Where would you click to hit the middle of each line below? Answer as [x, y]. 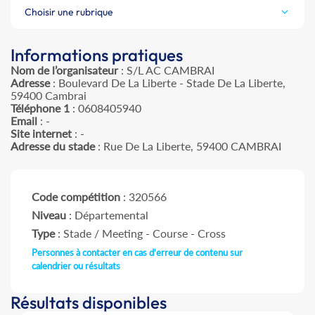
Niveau [49, 215]
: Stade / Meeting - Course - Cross [140, 233]
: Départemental [107, 215]
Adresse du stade [53, 146]
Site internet [41, 134]
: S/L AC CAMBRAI [166, 70]
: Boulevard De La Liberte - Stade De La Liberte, [168, 83]
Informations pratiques [97, 55]
